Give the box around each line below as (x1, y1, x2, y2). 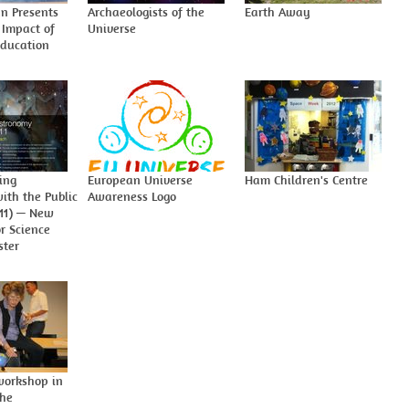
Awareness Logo (88, 188, 176, 204)
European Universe (88, 172, 193, 188)
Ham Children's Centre (245, 172, 368, 188)
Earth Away (245, 4, 310, 20)
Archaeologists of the (88, 4, 204, 20)
